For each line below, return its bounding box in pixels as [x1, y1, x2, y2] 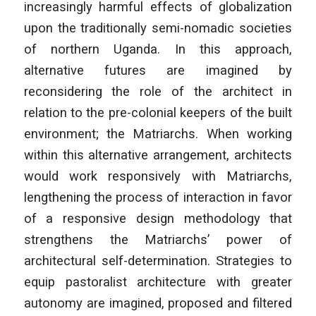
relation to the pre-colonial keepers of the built [23, 104, 293, 120]
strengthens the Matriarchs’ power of [23, 231, 293, 247]
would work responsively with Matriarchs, [23, 168, 293, 183]
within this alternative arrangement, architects [23, 147, 293, 162]
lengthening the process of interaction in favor [23, 189, 293, 205]
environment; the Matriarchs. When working [23, 126, 293, 141]
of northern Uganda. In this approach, [23, 41, 293, 56]
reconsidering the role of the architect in [23, 83, 293, 99]
